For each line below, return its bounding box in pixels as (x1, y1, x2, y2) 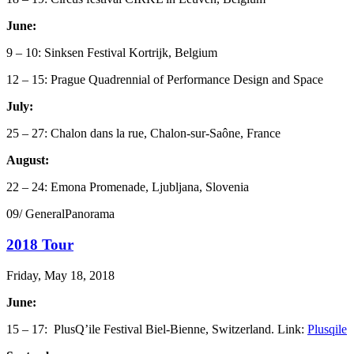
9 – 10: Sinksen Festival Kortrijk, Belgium (6, 46, 217, 60)
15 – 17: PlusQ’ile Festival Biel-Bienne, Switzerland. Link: (6, 322, 307, 336)
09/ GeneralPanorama (6, 207, 115, 221)
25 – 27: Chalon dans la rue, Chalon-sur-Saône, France (6, 126, 281, 141)
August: (6, 153, 49, 168)
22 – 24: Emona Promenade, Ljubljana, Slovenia (6, 180, 249, 194)
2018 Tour (6, 235, 73, 253)
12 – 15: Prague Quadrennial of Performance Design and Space (6, 73, 323, 87)
